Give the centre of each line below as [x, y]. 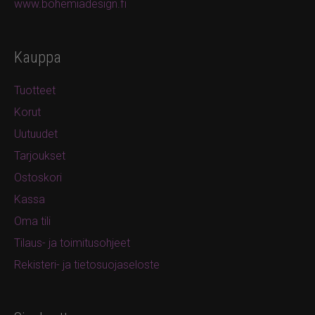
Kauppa [38, 58]
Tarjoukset [40, 156]
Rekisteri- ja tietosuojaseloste [87, 265]
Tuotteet [35, 91]
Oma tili [32, 221]
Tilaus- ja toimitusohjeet [72, 243]
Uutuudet [36, 134]
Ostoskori [38, 178]
